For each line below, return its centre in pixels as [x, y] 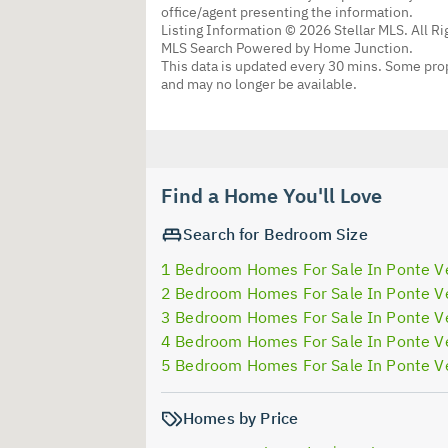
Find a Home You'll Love [271, 195]
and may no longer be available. [259, 83]
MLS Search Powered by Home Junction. [287, 47]
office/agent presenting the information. [287, 11]
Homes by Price [241, 417]
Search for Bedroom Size [275, 233]
